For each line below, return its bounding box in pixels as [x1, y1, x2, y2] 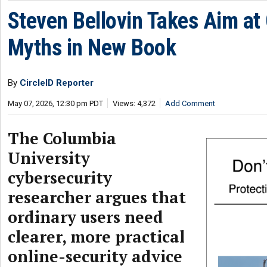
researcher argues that [8, 187, 186, 208]
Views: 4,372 [113, 99, 156, 108]
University [8, 147, 90, 169]
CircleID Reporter [20, 77, 94, 88]
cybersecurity [8, 167, 112, 188]
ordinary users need [8, 206, 163, 228]
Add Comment [165, 99, 215, 108]
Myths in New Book [8, 35, 176, 61]
